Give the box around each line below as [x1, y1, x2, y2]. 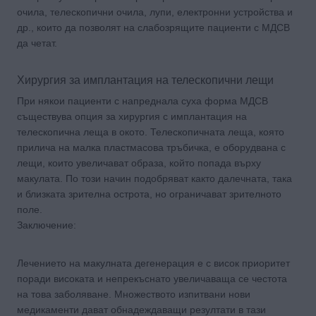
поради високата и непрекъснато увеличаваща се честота [17, 272, 287, 284]
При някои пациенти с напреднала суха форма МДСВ [17, 95, 268, 107]
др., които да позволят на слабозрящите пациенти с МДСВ [17, 21, 290, 33]
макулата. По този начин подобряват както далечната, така [17, 172, 292, 184]
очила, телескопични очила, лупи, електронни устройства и [17, 6, 293, 18]
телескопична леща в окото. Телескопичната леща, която [17, 126, 284, 138]
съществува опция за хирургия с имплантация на [17, 110, 247, 122]
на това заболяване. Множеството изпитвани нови [17, 288, 250, 300]
